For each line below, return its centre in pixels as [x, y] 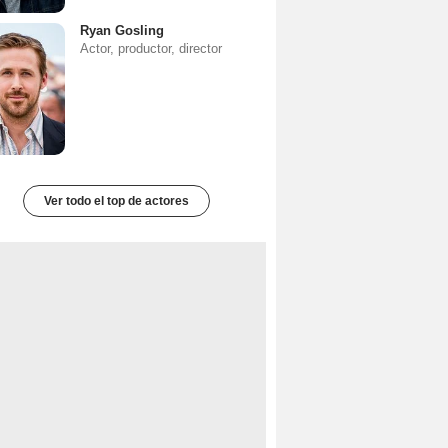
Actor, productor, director [151, 48]
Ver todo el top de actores [116, 201]
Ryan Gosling [122, 30]
